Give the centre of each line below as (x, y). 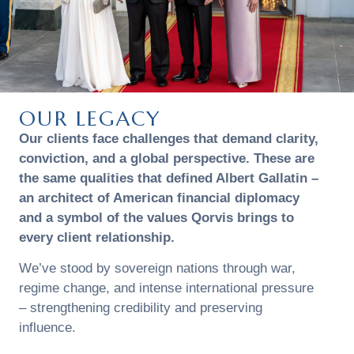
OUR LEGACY (90, 118)
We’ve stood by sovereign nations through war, (158, 269)
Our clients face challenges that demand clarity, (169, 138)
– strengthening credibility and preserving (141, 308)
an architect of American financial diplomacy (160, 198)
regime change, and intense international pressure (167, 288)
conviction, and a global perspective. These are (167, 158)
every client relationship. (97, 237)
